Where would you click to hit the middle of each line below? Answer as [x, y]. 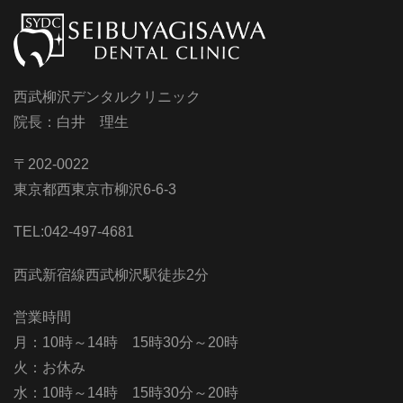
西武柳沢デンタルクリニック [107, 96]
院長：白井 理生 [71, 121]
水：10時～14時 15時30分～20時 [126, 392]
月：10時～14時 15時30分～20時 [126, 342]
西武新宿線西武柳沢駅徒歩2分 [111, 274]
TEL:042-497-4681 [74, 232]
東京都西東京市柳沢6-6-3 [95, 190]
